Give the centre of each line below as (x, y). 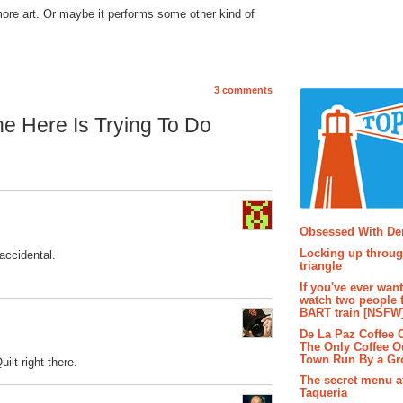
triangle (321, 266)
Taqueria (323, 393)
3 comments (243, 90)
